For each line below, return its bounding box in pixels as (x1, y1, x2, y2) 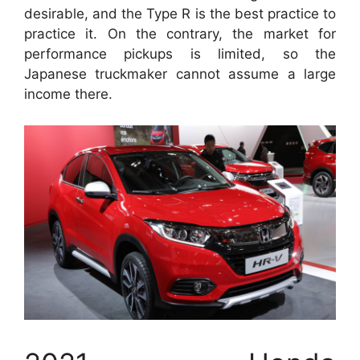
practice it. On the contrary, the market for (24, 26, 336, 42)
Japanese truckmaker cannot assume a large (24, 66, 336, 82)
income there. (24, 86, 112, 102)
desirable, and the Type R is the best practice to (24, 6, 336, 22)
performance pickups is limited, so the (24, 46, 336, 62)
